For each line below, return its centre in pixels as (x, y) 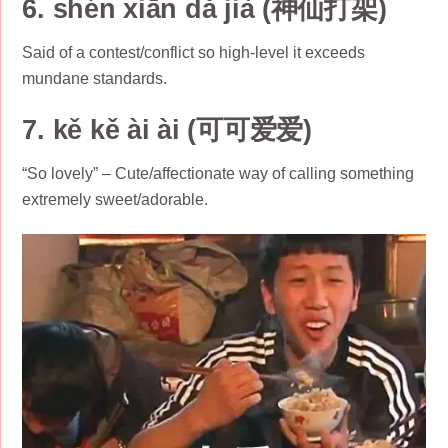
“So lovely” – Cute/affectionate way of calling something (218, 174)
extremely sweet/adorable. (115, 200)
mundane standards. (95, 78)
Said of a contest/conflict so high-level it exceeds (194, 52)
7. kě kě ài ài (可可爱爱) (167, 130)
